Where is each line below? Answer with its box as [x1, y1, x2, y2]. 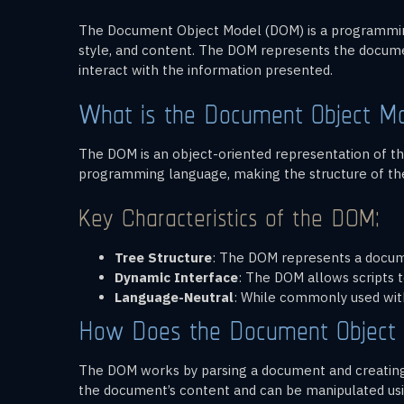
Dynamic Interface [115, 268, 238, 286]
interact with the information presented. [78, 60, 333, 78]
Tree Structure [115, 248, 212, 266]
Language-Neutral [115, 288, 234, 306]
